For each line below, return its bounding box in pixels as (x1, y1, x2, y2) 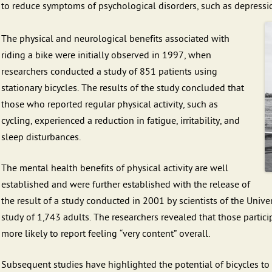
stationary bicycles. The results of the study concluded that (1, 83, 244, 93)
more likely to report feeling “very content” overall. (1, 228, 210, 239)
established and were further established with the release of (1, 179, 250, 190)
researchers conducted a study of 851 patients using (1, 66, 217, 77)
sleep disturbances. (1, 132, 81, 143)
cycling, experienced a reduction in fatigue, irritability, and (1, 115, 240, 126)
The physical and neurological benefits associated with (1, 33, 229, 44)
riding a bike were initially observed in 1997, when (1, 50, 211, 61)
